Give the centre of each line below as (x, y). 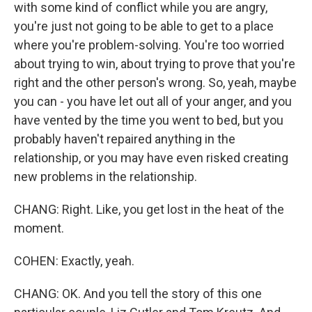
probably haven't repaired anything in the (125, 139)
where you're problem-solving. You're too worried (149, 45)
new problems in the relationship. (106, 176)
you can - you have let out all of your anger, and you (153, 101)
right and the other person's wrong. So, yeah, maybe (155, 82)
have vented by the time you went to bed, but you (149, 120)
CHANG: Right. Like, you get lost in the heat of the (149, 209)
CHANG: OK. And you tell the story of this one (138, 293)
